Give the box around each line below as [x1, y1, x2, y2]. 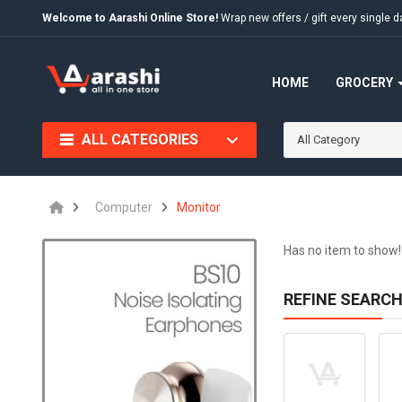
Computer [95, 200, 153, 214]
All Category [296, 133, 360, 146]
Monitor [177, 200, 222, 214]
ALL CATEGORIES [82, 131, 199, 148]
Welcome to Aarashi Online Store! [42, 12, 219, 24]
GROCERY [336, 75, 397, 90]
